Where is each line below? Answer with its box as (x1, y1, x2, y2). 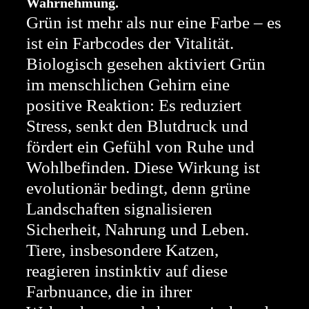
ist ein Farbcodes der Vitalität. (26, 34, 234, 52)
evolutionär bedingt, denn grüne (26, 179, 250, 197)
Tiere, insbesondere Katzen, (26, 241, 219, 259)
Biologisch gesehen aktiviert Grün (26, 54, 266, 73)
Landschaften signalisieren (26, 199, 212, 218)
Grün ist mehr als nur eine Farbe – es (26, 13, 281, 32)
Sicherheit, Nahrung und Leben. (26, 220, 249, 239)
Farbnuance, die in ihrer (26, 282, 192, 301)
